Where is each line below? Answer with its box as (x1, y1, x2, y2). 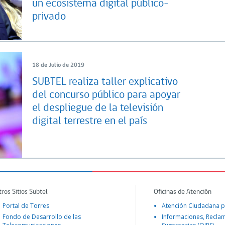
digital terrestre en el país (32, 115, 147, 127)
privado (32, 11, 66, 23)
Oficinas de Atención (154, 188, 211, 196)
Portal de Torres (3, 201, 49, 210)
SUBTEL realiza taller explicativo (32, 76, 178, 88)
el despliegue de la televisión (32, 102, 163, 114)
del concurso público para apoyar (32, 89, 180, 101)
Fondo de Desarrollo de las (3, 212, 81, 221)
